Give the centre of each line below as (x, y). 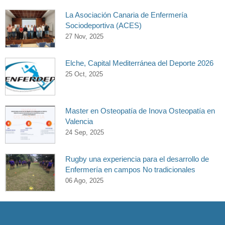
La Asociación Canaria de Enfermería (126, 15)
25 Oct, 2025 (84, 74)
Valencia (79, 121)
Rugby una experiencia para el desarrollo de (137, 159)
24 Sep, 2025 (85, 132)
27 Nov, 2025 (84, 36)
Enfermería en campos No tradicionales (130, 169)
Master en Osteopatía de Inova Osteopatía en (140, 111)
